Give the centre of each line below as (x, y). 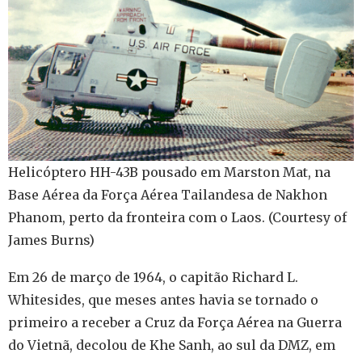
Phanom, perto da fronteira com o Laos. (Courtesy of (177, 217)
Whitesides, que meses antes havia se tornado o (163, 299)
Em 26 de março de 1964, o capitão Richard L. (153, 277)
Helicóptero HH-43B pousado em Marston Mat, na (169, 172)
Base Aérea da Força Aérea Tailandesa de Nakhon (168, 194)
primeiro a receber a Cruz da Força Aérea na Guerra (175, 322)
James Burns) (51, 240)
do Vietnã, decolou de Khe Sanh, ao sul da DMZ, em (172, 345)
